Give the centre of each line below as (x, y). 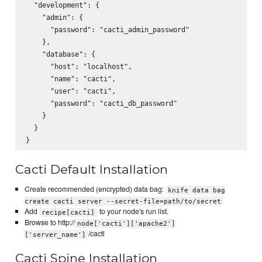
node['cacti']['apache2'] (127, 223)
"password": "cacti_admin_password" (107, 30)
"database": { (60, 54)
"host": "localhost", (79, 67)
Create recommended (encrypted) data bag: (95, 189)
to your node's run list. (133, 211)
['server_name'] (55, 235)
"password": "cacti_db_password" (101, 104)
